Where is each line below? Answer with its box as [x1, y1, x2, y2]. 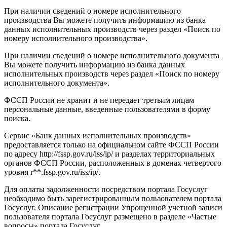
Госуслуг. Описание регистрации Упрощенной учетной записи [4, 203, 222, 212]
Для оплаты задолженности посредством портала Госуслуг [4, 185, 208, 194]
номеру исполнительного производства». [4, 34, 147, 43]
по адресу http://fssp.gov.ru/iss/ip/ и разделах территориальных [4, 149, 215, 158]
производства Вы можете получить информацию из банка [4, 16, 206, 24]
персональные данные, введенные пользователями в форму [4, 105, 210, 113]
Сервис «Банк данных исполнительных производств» [4, 131, 191, 140]
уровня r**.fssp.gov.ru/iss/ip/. [4, 168, 100, 176]
